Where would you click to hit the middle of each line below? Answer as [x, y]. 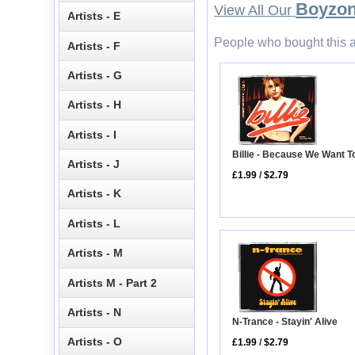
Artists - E [94, 16]
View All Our [255, 11]
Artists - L [94, 223]
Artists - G [95, 75]
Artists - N [95, 312]
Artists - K [95, 194]
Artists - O [95, 342]
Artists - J [94, 164]
